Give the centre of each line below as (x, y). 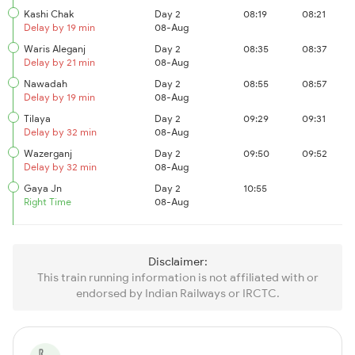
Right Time (48, 202)
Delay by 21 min (59, 62)
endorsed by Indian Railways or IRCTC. (177, 293)
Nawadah (46, 84)
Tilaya (37, 118)
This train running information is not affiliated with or (177, 277)
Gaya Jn (43, 188)
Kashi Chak (49, 14)
